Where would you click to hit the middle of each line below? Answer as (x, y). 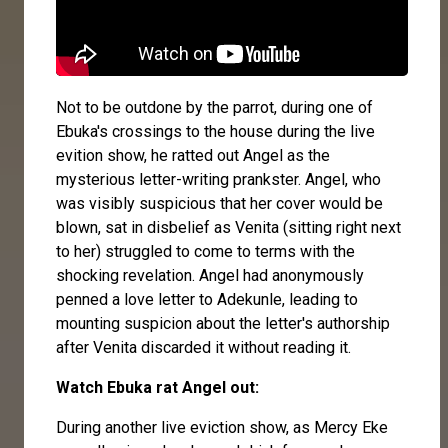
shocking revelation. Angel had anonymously (210, 275)
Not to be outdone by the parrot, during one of (214, 107)
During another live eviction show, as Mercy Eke (222, 427)
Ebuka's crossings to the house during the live (215, 131)
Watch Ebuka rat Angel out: (159, 387)
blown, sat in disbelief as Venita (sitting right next (228, 227)
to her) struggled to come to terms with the (205, 251)
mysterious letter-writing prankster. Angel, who (218, 179)
